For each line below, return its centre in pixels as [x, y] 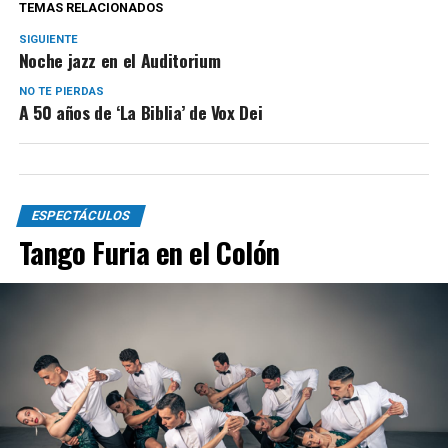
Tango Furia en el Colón [149, 251]
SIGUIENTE [48, 39]
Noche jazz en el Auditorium [119, 59]
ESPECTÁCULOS [80, 215]
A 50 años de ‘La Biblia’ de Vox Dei [140, 111]
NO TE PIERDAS [61, 91]
